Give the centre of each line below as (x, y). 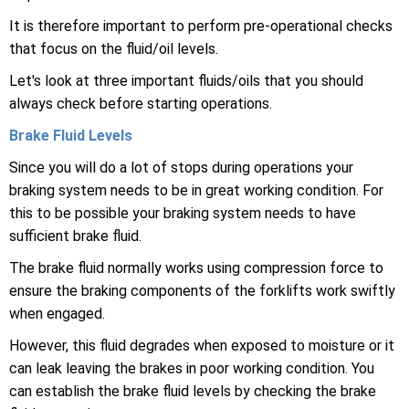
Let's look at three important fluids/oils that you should (186, 81)
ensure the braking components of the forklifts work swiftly (202, 291)
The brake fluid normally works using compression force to (196, 268)
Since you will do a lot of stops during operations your (181, 168)
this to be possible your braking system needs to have (183, 214)
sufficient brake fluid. (75, 236)
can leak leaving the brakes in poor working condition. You (192, 369)
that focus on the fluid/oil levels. (114, 49)
